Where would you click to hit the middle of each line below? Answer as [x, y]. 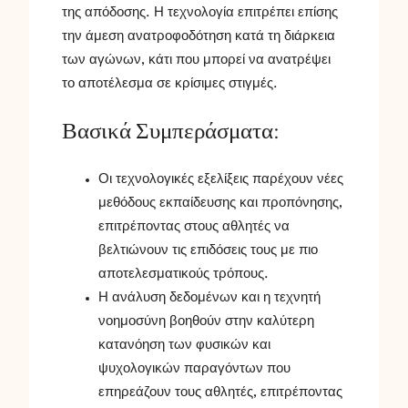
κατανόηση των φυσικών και [184, 345]
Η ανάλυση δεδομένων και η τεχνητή [209, 297]
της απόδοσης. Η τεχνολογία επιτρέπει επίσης [200, 13]
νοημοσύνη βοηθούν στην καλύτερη [206, 321]
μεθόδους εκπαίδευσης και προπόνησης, [220, 203]
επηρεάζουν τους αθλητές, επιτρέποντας [220, 392]
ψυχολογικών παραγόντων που [194, 368]
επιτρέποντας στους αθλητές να [194, 226]
